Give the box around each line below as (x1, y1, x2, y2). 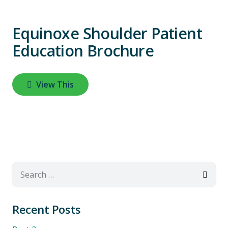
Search (12, 162, 38, 174)
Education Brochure (12, 40, 154, 61)
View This (36, 78, 74, 90)
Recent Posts (12, 202, 81, 217)
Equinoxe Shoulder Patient (12, 23, 202, 44)
